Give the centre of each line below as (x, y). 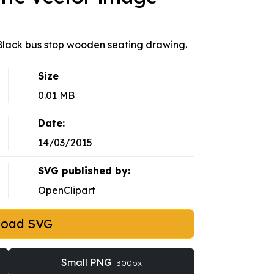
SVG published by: (84, 171)
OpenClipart (66, 191)
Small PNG (87, 263)
